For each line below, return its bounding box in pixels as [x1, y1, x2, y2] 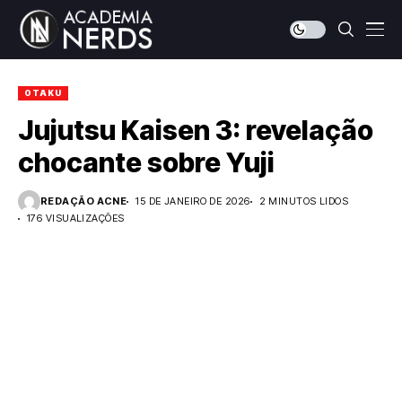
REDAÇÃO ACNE [40, 195, 127, 207]
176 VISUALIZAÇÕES [27, 212, 125, 224]
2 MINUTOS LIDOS [258, 195, 349, 207]
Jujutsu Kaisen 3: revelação [18, 114, 373, 146]
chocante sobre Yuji [18, 146, 275, 179]
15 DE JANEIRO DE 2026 [135, 195, 250, 207]
